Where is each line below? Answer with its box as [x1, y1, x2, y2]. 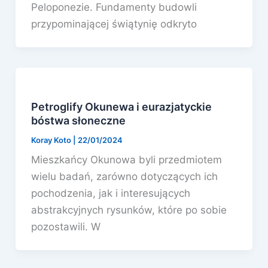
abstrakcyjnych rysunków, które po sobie [31, 203, 227, 216]
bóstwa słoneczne [31, 114, 126, 127]
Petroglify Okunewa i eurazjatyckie [31, 100, 212, 113]
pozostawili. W [31, 220, 100, 233]
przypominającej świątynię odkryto [31, 17, 197, 30]
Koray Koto [31, 135, 73, 145]
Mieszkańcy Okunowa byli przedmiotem [31, 153, 222, 166]
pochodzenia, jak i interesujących [31, 187, 190, 199]
